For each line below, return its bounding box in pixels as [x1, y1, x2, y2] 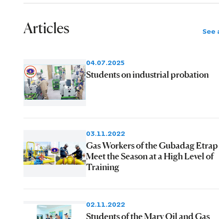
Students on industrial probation [86, 68, 209, 80]
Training [86, 161, 119, 172]
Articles [23, 19, 69, 37]
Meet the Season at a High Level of [86, 150, 214, 161]
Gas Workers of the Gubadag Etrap [86, 139, 218, 151]
